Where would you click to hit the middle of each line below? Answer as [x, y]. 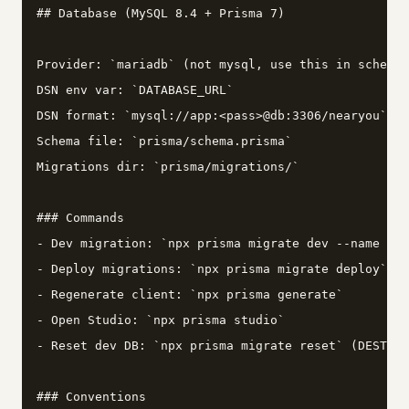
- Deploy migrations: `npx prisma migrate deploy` [212, 269]
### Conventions [91, 397]
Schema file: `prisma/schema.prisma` [164, 142]
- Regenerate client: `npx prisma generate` [190, 295]
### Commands [80, 218]
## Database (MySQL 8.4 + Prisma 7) [161, 14]
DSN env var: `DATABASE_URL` [135, 90]
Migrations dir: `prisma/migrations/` [168, 167]
